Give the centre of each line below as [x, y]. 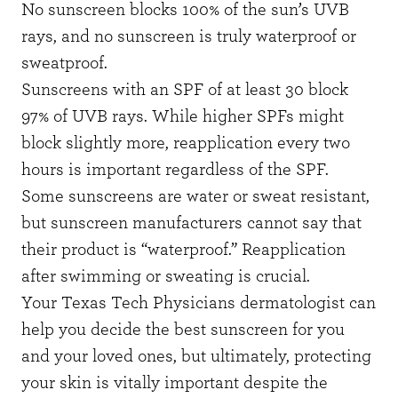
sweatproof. [67, 63]
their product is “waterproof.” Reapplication [183, 249]
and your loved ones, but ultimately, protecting [196, 356]
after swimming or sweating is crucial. [166, 276]
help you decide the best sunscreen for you [183, 329]
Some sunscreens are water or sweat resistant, [195, 196]
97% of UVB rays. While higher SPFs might [183, 116]
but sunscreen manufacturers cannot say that [191, 223]
